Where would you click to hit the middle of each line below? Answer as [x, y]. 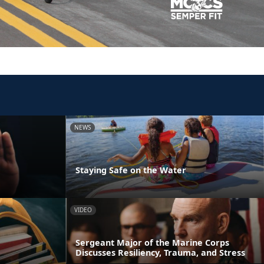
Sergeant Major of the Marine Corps [152, 242]
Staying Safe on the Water [131, 170]
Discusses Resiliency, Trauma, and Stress [160, 252]
